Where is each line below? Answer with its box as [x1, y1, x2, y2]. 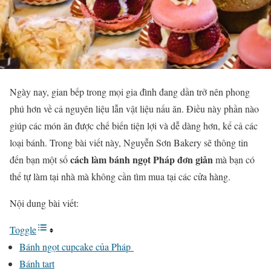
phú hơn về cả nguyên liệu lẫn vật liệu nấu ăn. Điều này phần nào [10, 102, 259, 115]
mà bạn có [213, 153, 255, 166]
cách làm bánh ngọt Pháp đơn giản [70, 152, 213, 166]
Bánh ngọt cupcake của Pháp [19, 240, 134, 253]
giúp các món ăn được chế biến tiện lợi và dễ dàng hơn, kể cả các [10, 119, 258, 132]
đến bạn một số [10, 153, 70, 166]
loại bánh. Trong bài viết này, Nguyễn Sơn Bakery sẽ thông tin [10, 136, 248, 149]
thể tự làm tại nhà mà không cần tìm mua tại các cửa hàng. [10, 170, 233, 183]
